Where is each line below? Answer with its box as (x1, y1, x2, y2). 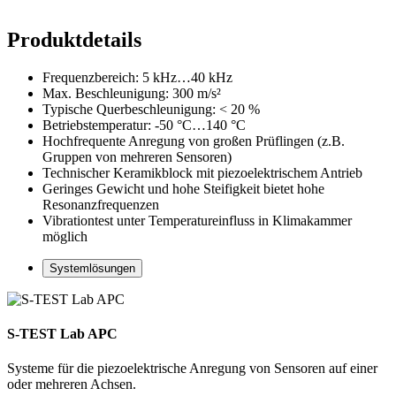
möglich (42, 228, 88, 244)
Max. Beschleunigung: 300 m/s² (42, 85, 221, 101)
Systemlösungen (49, 261, 135, 275)
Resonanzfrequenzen (42, 196, 159, 212)
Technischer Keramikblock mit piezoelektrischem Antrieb (42, 164, 362, 180)
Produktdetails (7, 27, 141, 51)
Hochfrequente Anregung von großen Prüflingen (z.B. (42, 133, 345, 148)
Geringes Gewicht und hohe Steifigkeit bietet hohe (42, 180, 324, 196)
